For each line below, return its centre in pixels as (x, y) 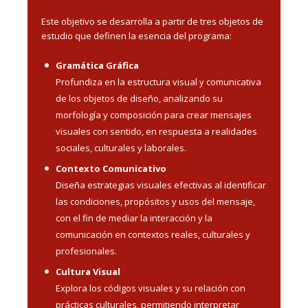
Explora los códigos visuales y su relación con (151, 288)
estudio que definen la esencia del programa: (136, 35)
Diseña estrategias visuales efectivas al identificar (161, 185)
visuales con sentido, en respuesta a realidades (156, 131)
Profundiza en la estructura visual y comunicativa (158, 81)
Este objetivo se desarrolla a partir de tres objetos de (152, 21)
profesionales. (86, 251)
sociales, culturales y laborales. (121, 147)
